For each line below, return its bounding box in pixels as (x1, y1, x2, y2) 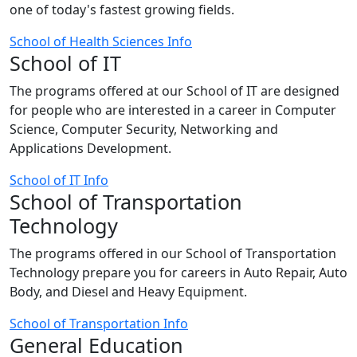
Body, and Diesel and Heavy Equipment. (10, 283, 247, 300)
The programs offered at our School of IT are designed (10, 82, 339, 100)
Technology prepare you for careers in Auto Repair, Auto (10, 264, 347, 281)
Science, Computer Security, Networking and (10, 120, 278, 138)
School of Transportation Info (10, 315, 188, 332)
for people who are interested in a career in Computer (10, 101, 336, 119)
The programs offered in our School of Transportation (10, 245, 336, 262)
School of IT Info (10, 171, 108, 189)
